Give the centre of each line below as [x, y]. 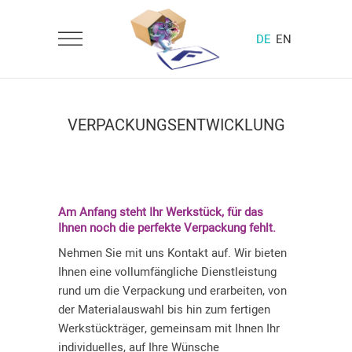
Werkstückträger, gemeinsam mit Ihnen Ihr [169, 328]
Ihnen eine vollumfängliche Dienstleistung [167, 272]
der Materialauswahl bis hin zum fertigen [164, 310]
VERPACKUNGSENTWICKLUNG [176, 125]
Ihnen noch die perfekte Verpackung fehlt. [167, 228]
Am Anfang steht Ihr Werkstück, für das [161, 212]
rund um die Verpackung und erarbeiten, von [172, 291]
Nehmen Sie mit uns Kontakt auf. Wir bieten [172, 253]
